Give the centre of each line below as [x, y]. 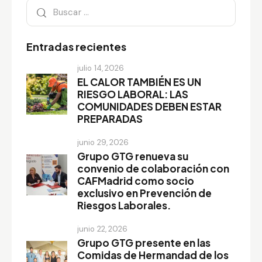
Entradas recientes [76, 46]
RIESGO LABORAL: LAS [133, 94]
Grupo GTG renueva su [133, 156]
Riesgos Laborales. [124, 205]
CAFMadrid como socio [136, 180]
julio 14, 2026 [101, 68]
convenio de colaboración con [153, 168]
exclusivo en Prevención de [144, 193]
